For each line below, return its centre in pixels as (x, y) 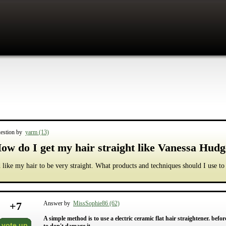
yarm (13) (37, 132)
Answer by (58, 203)
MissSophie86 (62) (96, 203)
